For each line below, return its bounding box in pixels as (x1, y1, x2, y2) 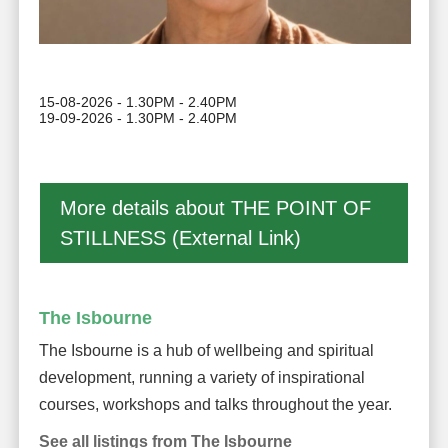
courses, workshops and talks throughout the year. (38, 395, 392, 413)
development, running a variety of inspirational (38, 368, 365, 386)
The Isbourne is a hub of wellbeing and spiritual (38, 341, 374, 359)
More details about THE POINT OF (59, 196, 371, 219)
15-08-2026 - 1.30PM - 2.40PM (38, 93, 237, 110)
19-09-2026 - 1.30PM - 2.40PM (38, 109, 237, 126)
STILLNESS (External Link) (59, 226, 301, 249)
